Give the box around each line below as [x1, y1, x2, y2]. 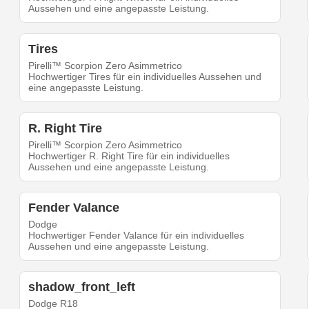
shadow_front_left [28, 280, 136, 295]
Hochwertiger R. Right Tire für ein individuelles [28, 150, 230, 162]
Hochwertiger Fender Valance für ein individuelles [28, 230, 245, 241]
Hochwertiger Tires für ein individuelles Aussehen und [28, 71, 262, 83]
